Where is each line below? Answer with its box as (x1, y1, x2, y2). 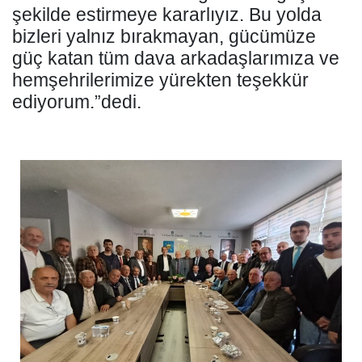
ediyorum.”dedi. (12, 90, 141, 112)
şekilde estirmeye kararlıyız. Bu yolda (12, 3, 322, 25)
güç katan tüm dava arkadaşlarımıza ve (12, 47, 339, 69)
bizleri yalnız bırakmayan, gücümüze (12, 25, 316, 47)
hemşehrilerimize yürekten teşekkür (12, 69, 309, 90)
